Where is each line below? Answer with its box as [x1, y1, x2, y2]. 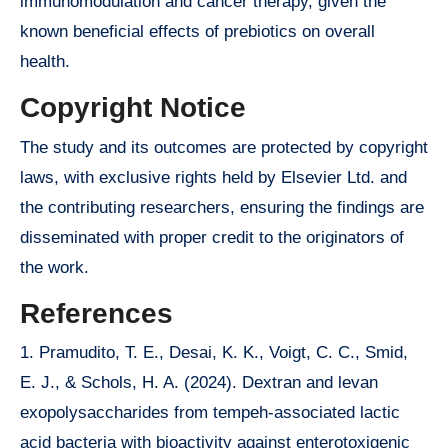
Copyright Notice [20, 92, 246, 124]
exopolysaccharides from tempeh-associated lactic [20, 403, 400, 423]
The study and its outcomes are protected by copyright [20, 137, 428, 157]
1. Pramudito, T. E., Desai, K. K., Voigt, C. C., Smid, [20, 343, 408, 363]
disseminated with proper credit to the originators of [20, 227, 404, 247]
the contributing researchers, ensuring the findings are [20, 197, 424, 217]
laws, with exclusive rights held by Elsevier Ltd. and [20, 167, 407, 187]
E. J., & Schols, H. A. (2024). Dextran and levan [20, 373, 378, 393]
